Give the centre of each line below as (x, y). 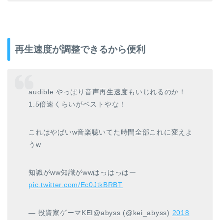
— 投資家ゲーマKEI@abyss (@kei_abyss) (100, 212)
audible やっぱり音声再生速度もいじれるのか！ (107, 92)
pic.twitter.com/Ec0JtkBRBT (76, 184)
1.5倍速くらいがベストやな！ (77, 104)
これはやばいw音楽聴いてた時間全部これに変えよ (111, 132)
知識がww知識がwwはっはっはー (82, 172)
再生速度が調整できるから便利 (80, 50)
